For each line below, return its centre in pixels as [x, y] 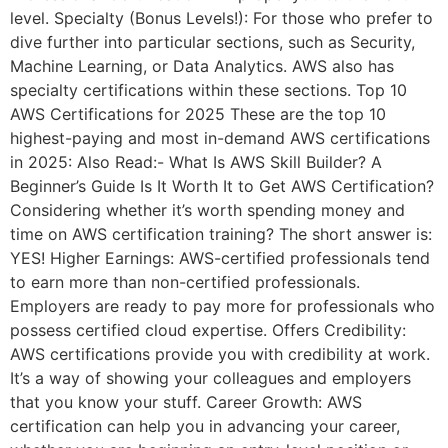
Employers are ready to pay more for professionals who [222, 306]
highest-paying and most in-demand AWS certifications [220, 138]
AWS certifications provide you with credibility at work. [220, 354]
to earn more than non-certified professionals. [185, 282]
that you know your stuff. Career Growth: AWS [186, 402]
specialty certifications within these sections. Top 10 [208, 90]
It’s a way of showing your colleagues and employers [210, 378]
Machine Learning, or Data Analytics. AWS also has [202, 66]
